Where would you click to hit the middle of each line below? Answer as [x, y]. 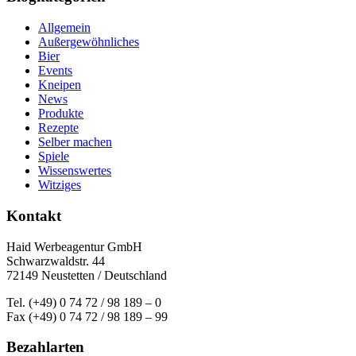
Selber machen [75, 142]
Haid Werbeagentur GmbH [74, 246]
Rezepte [58, 128]
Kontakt [34, 215]
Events [55, 71]
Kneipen [60, 85]
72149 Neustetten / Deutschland [87, 275]
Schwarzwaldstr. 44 [56, 261]
